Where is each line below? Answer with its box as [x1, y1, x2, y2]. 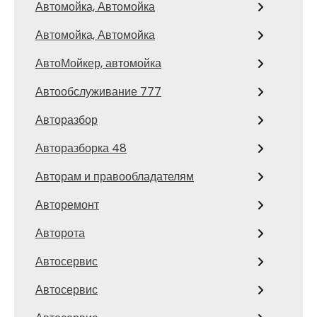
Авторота [35, 225, 85, 241]
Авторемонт [35, 197, 99, 213]
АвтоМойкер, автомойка [35, 55, 161, 71]
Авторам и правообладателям [35, 168, 194, 185]
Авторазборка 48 [35, 140, 127, 156]
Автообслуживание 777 [35, 83, 161, 100]
